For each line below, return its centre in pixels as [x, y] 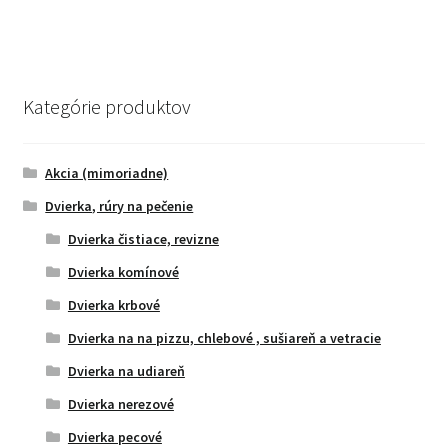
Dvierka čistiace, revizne [143, 239]
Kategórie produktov [106, 107]
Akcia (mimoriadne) [107, 173]
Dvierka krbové [113, 305]
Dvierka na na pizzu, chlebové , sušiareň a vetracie [224, 338]
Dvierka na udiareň [126, 371]
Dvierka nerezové [120, 404]
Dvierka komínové [123, 272]
